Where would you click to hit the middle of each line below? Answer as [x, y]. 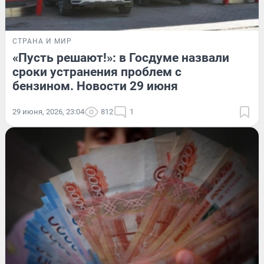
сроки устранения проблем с [97, 72]
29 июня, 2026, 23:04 [48, 112]
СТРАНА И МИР [42, 42]
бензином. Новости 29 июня [95, 86]
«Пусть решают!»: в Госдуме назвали [121, 58]
